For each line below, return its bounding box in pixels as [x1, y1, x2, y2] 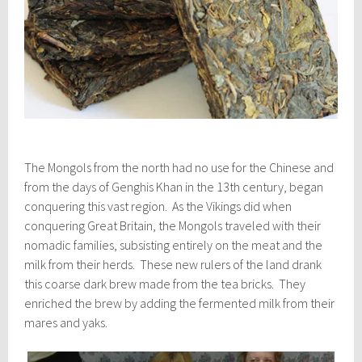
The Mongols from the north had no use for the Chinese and [24, 159, 335, 176]
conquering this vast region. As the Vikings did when [24, 198, 293, 215]
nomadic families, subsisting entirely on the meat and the [24, 237, 323, 254]
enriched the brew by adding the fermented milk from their [24, 295, 335, 312]
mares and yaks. [24, 314, 108, 331]
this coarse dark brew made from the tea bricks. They [24, 276, 306, 293]
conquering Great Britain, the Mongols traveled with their [24, 217, 322, 234]
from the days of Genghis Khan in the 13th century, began [24, 179, 324, 196]
